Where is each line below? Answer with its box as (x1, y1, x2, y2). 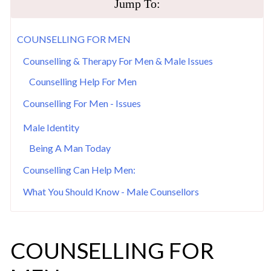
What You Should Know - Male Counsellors (23, 185, 199, 197)
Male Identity (23, 121, 79, 133)
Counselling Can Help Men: (23, 163, 135, 175)
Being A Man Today (29, 142, 111, 154)
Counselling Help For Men (29, 75, 137, 87)
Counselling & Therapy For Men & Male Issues (23, 54, 213, 67)
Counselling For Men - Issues (23, 97, 141, 109)
